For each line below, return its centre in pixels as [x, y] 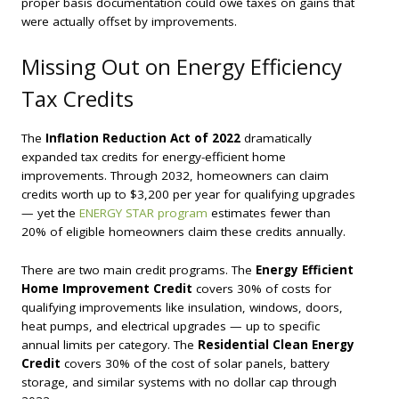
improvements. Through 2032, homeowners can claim [175, 176]
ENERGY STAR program [143, 213]
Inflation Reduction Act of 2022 [143, 138]
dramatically [276, 138]
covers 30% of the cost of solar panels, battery [195, 363]
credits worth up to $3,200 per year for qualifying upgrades [188, 195]
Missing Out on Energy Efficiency [182, 67]
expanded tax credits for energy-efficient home [154, 157]
